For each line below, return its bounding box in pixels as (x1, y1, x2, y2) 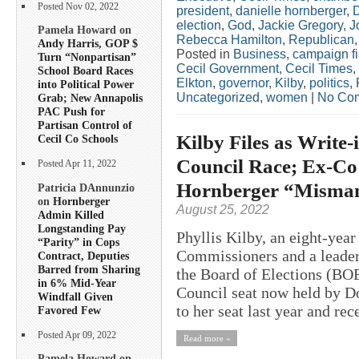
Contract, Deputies (38, 248, 129, 262)
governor (219, 75, 268, 90)
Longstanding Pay (38, 221, 126, 235)
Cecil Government (176, 61, 279, 75)
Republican (288, 32, 354, 46)
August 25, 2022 (176, 202, 269, 216)
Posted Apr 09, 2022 (38, 329, 116, 341)
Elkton (176, 75, 212, 90)
